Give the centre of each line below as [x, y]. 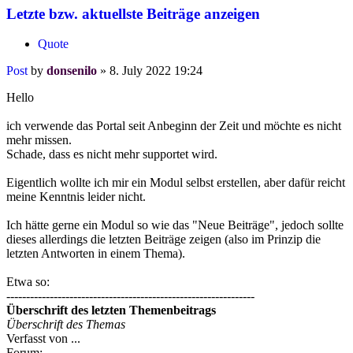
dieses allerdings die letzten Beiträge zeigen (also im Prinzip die [163, 240]
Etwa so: [28, 282]
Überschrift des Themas [66, 325]
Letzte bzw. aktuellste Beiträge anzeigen [133, 13]
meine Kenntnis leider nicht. [76, 197]
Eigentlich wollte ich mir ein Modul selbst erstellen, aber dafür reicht [176, 183]
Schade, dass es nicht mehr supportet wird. [112, 154]
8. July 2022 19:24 [156, 71]
